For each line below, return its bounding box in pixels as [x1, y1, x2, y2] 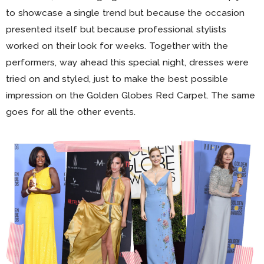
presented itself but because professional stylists [6, 24, 226, 35]
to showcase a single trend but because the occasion [6, 7, 245, 19]
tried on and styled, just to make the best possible [6, 73, 229, 85]
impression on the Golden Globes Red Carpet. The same [6, 90, 256, 101]
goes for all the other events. [6, 106, 136, 118]
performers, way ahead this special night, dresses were [6, 57, 249, 68]
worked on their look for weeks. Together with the [6, 40, 229, 52]
